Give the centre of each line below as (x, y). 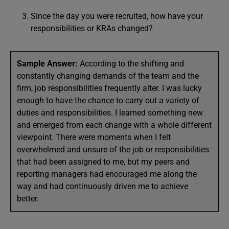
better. (29, 199)
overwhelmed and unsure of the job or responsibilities (113, 150)
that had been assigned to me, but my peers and (103, 162)
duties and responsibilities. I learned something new (110, 113)
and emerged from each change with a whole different (114, 125)
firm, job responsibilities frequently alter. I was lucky (109, 88)
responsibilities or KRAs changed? (92, 28)
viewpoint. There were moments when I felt (94, 137)
